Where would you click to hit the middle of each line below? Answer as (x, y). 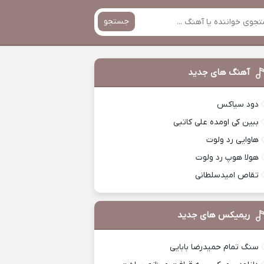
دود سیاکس (238, 105)
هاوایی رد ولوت (233, 140)
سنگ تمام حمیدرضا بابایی (214, 247)
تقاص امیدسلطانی (227, 175)
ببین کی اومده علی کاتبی (216, 122)
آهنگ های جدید (219, 72)
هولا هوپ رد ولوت (227, 158)
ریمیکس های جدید (214, 215)
